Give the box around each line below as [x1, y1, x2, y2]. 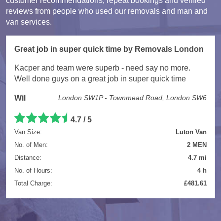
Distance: [14, 153, 41, 161]
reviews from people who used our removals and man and [6, 6, 208, 15]
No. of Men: [14, 141, 48, 148]
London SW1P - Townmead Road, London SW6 [58, 93, 207, 102]
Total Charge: [14, 179, 52, 187]
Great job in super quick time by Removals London [14, 44, 204, 53]
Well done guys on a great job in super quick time [14, 74, 186, 83]
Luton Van [176, 128, 207, 136]
